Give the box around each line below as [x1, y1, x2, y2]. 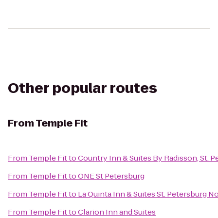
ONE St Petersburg [78, 171, 145, 181]
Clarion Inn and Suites [78, 207, 156, 217]
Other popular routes [8, 79, 157, 98]
